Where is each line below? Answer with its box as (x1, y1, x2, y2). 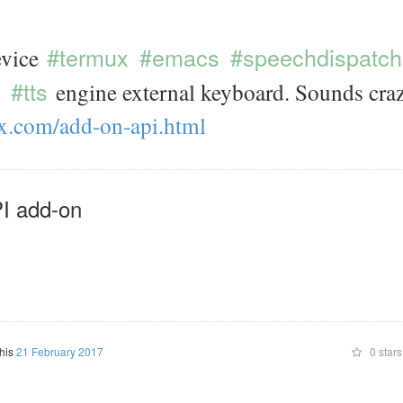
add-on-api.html (59, 110, 206, 140)
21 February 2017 (15, 344, 103, 359)
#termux (47, 40, 129, 73)
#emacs (139, 40, 219, 73)
